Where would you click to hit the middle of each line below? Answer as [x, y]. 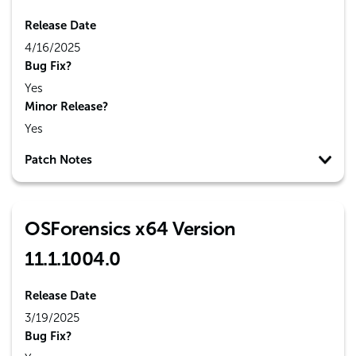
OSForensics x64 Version [130, 228]
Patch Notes [58, 160]
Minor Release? [66, 106]
